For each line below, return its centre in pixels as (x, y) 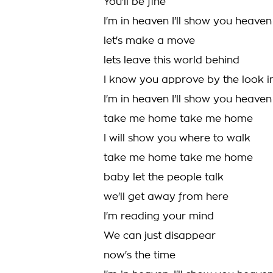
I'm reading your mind (159, 216)
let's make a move (149, 41)
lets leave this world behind (172, 60)
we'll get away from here (166, 197)
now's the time (140, 255)
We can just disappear (160, 236)
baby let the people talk (164, 177)
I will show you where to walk (177, 138)
